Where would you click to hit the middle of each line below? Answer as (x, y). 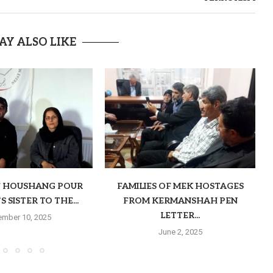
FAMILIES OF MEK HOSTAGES (180, 186)
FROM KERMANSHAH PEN (180, 201)
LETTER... (180, 216)
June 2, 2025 (180, 232)
